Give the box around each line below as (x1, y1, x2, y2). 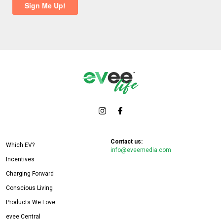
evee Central (6, 213, 40, 220)
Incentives (6, 155, 35, 163)
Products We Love (6, 198, 55, 206)
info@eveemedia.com (110, 146, 171, 153)
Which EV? (6, 141, 35, 148)
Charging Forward (6, 170, 54, 177)
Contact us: (110, 138, 143, 145)
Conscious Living (6, 184, 53, 191)
